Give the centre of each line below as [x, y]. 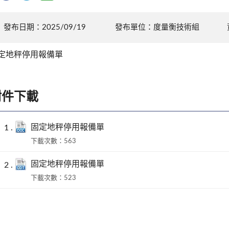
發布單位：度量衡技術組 [157, 27]
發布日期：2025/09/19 [44, 27]
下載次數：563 [53, 141]
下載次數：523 [53, 178]
